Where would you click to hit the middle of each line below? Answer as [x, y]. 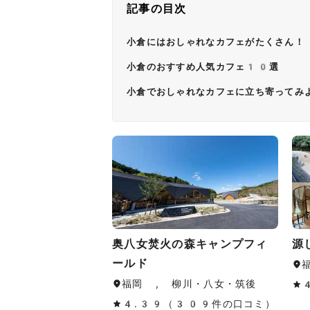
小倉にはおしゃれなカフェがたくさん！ [216, 42]
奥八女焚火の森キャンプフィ [190, 244]
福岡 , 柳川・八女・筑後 [189, 284]
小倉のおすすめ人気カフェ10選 [203, 67]
